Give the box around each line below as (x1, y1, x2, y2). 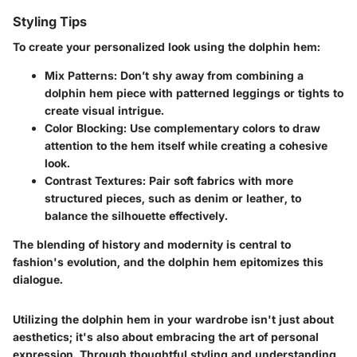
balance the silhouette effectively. (45, 209, 228, 223)
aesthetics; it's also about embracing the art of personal (13, 330, 319, 344)
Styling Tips (13, 14, 87, 30)
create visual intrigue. (45, 104, 164, 118)
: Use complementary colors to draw (124, 121, 320, 135)
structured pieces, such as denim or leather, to (45, 191, 301, 206)
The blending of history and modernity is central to (13, 237, 291, 252)
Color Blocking (45, 121, 124, 135)
